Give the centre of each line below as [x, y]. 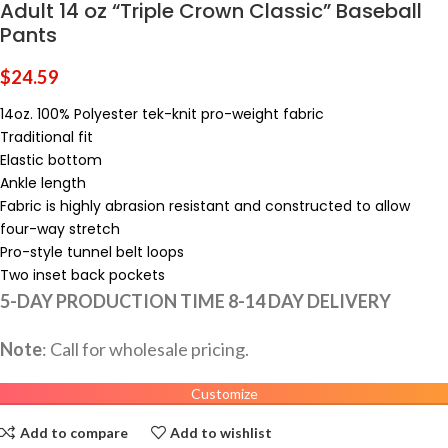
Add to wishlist [221, 432]
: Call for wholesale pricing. [145, 349]
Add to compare [73, 432]
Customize [224, 394]
